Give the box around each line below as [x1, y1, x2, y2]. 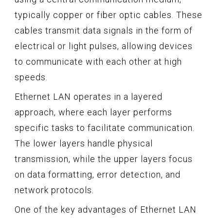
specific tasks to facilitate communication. [15, 122, 195, 133]
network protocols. [15, 184, 94, 195]
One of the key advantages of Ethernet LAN [15, 204, 197, 215]
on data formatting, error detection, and [15, 169, 181, 180]
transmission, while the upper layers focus [15, 153, 193, 164]
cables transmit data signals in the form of [15, 25, 193, 36]
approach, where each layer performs [15, 107, 172, 117]
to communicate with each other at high [15, 56, 182, 67]
